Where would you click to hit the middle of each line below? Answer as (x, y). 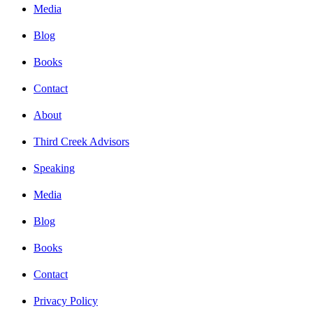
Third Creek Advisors (81, 142)
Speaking (54, 168)
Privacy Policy (66, 301)
